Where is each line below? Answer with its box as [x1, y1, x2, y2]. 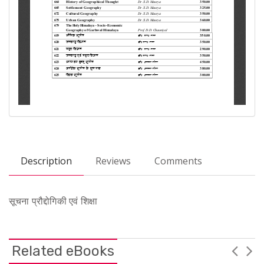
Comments [154, 154, 202, 167]
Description [21, 154, 72, 167]
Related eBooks [12, 242, 114, 259]
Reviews [95, 154, 131, 167]
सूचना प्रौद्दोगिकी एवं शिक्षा [9, 194, 97, 207]
